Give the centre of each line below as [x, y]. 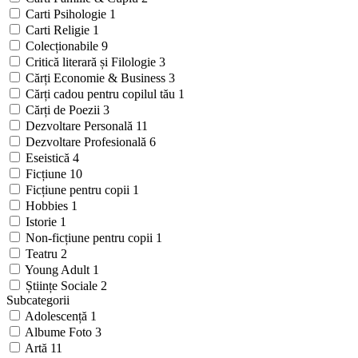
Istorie [43, 222]
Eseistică [49, 158]
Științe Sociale [63, 286]
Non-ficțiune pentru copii [91, 238]
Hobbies [48, 206]
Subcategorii [38, 300]
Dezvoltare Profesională [88, 142]
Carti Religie [59, 30]
